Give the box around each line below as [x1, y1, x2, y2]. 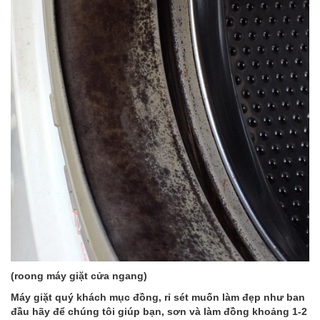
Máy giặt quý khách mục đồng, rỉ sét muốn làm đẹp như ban [11, 291, 305, 303]
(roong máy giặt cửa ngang [11, 269, 144, 281]
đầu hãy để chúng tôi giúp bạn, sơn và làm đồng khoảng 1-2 [11, 305, 307, 317]
